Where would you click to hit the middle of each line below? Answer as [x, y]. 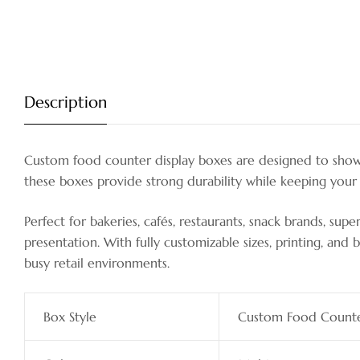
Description [65, 103]
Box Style [70, 317]
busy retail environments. [97, 263]
